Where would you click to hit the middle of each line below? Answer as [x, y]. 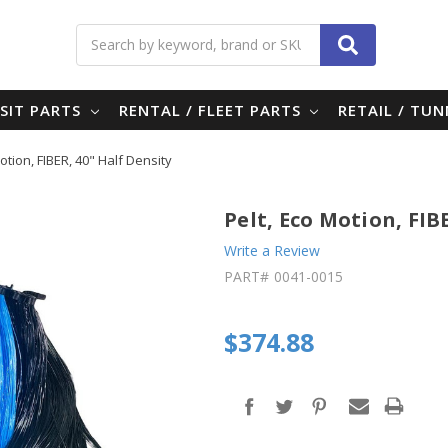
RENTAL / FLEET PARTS [212, 109]
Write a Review [272, 250]
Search [247, 34]
